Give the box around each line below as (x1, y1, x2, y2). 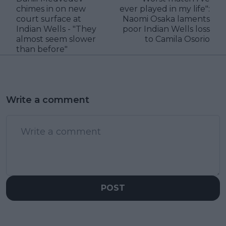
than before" (16, 44, 68, 54)
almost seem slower (16, 34, 96, 44)
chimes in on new (16, 4, 86, 14)
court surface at (16, 14, 81, 24)
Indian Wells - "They (16, 24, 96, 34)
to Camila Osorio (145, 34, 210, 44)
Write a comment (6, 94, 89, 106)
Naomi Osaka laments (123, 14, 210, 24)
